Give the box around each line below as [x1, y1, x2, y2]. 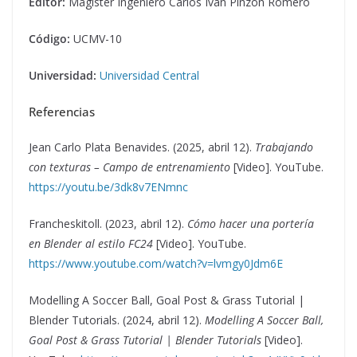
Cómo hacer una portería [187, 215, 314, 231]
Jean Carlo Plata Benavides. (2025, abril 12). [29, 139, 255, 155]
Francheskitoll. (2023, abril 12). [29, 215, 187, 231]
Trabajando [255, 139, 313, 155]
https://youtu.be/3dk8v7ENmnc [29, 178, 188, 194]
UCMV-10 [70, 30, 122, 46]
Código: [29, 30, 70, 46]
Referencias [29, 103, 95, 120]
